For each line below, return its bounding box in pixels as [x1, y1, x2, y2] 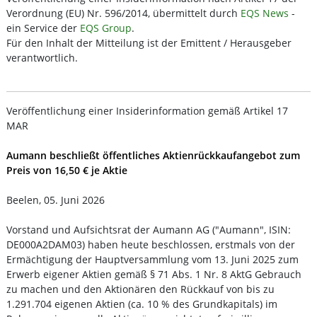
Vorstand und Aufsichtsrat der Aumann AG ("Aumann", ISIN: [6, 223, 291, 236]
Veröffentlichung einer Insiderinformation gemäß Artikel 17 [6, 104, 288, 117]
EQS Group [80, 21, 132, 35]
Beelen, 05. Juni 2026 [6, 193, 105, 207]
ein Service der [6, 21, 80, 35]
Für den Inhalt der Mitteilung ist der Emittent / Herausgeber [6, 36, 292, 50]
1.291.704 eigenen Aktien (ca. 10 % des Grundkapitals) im [6, 297, 277, 311]
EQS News [241, 6, 289, 20]
